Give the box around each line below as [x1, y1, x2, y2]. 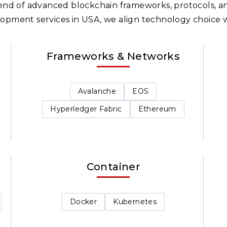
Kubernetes [113, 197, 157, 206]
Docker [69, 197, 97, 206]
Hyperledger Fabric [50, 104, 122, 113]
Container [86, 160, 140, 173]
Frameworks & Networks [46, 50, 180, 62]
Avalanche [78, 87, 117, 96]
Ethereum [138, 104, 176, 113]
